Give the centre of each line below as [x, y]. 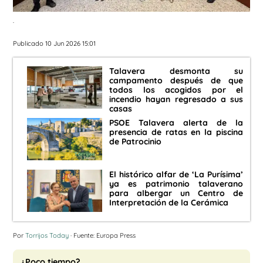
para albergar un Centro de [176, 193]
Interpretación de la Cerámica [169, 203]
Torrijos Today [47, 236]
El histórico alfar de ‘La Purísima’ [176, 175]
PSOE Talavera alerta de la [176, 123]
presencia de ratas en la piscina [176, 132]
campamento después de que [176, 81]
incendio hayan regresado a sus [176, 100]
